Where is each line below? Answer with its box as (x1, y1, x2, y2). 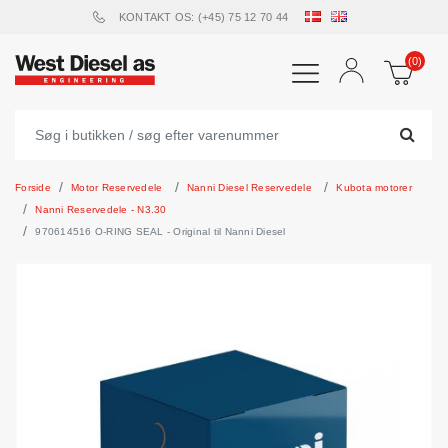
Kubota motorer (336, 182, 412, 193)
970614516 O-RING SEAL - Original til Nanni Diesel (35, 226, 286, 237)
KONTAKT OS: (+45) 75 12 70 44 (118, 11, 289, 23)
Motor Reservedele (71, 182, 163, 193)
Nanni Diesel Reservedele (186, 182, 312, 193)
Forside (15, 182, 51, 193)
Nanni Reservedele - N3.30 (35, 204, 167, 215)
